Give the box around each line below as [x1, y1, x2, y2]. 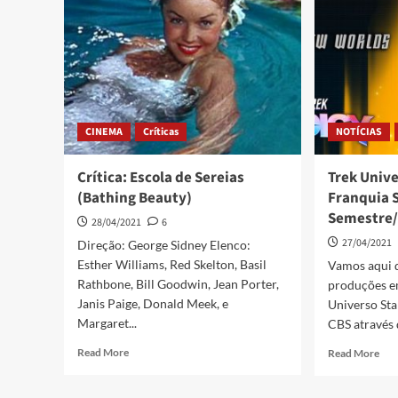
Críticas [143, 124, 179, 139]
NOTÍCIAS [336, 124, 383, 139]
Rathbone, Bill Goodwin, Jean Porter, [77, 276, 279, 291]
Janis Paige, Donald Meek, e [77, 296, 228, 311]
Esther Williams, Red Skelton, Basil [77, 257, 267, 272]
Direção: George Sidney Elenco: [77, 237, 251, 252]
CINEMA [85, 124, 123, 139]
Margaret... [77, 315, 137, 330]
